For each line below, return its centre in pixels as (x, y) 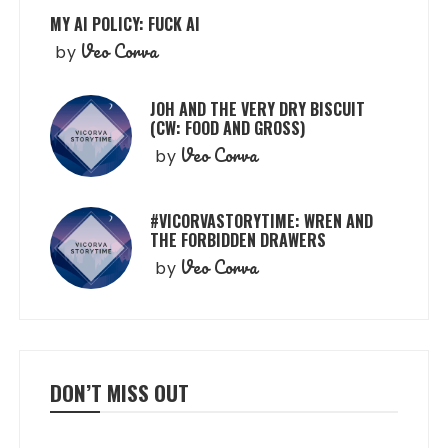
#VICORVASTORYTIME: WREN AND (262, 220)
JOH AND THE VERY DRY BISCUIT (258, 108)
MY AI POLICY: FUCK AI (125, 23)
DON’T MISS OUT (120, 392)
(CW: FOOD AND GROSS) (228, 127)
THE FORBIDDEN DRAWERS (238, 239)
